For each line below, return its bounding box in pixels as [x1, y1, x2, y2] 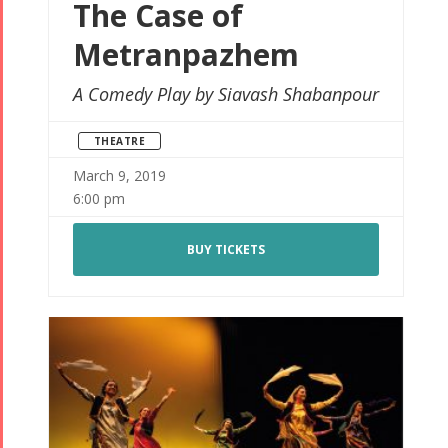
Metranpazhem [72, 34, 299, 76]
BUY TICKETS [186, 241, 265, 259]
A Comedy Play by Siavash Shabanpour [72, 82, 379, 107]
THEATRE [93, 134, 145, 149]
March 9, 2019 [72, 166, 166, 186]
